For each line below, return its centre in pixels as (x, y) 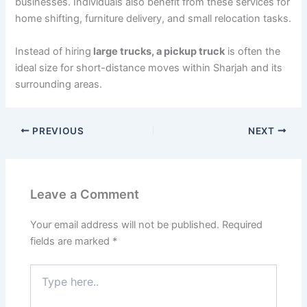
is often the (253, 51)
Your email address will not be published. (125, 225)
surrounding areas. (59, 84)
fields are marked (72, 242)
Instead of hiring (53, 51)
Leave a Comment (85, 194)
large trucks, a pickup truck (158, 51)
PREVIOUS (57, 131)
